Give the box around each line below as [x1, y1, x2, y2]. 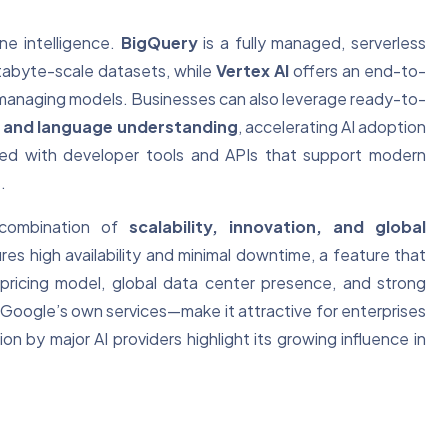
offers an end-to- [288, 60, 426, 82]
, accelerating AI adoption [237, 116, 427, 138]
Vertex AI [215, 60, 289, 82]
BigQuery [120, 32, 198, 54]
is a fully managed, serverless [197, 32, 426, 54]
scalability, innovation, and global [129, 216, 426, 238]
